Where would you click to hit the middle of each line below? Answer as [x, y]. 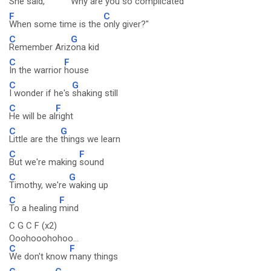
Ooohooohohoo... [44, 238]
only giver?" [126, 24]
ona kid [85, 47]
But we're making [44, 162]
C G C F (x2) [33, 226]
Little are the [35, 139]
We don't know [39, 256]
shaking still [95, 93]
